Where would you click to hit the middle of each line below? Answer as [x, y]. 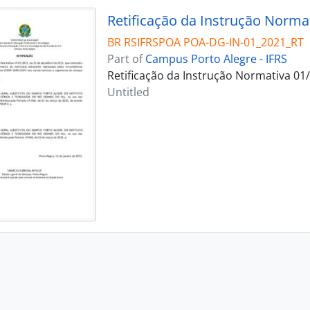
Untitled [128, 92]
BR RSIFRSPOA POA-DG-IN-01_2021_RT [205, 42]
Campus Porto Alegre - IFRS [216, 59]
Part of [126, 59]
